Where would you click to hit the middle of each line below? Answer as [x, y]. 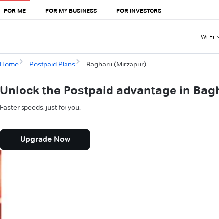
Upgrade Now [45, 139]
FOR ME [15, 10]
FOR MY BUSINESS [71, 10]
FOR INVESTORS [139, 10]
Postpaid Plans [52, 64]
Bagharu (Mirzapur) [116, 64]
